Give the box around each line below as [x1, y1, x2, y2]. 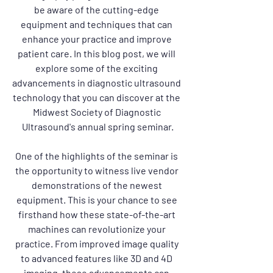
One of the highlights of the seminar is [15, 150, 180, 161]
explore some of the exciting [35, 62, 160, 74]
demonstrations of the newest [31, 179, 164, 191]
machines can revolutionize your [27, 223, 168, 235]
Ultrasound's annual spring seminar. [21, 121, 174, 132]
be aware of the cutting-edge [34, 4, 161, 15]
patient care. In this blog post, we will [18, 48, 177, 59]
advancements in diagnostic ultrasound [12, 77, 183, 88]
